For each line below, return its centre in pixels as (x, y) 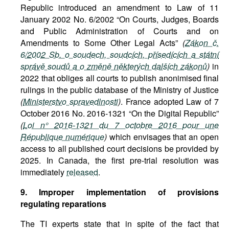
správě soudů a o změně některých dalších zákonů (114, 66)
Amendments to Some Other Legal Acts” (102, 43)
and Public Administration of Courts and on (120, 31)
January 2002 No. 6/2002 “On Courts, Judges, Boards (120, 19)
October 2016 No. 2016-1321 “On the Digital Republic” (120, 113)
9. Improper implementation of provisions (120, 192)
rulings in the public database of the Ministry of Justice (120, 90)
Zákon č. (202, 43)
